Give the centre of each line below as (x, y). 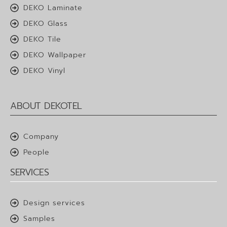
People (37, 152)
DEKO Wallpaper (55, 55)
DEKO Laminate (53, 8)
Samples (40, 218)
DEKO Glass (46, 23)
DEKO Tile (43, 39)
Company (41, 136)
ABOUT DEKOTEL (46, 106)
